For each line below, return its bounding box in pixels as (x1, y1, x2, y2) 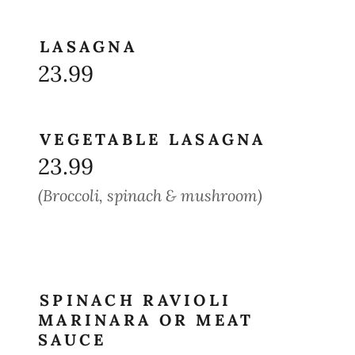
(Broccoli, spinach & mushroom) (38, 185, 262, 205)
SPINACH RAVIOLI (40, 290, 232, 310)
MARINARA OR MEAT (38, 310, 254, 330)
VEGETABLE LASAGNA (40, 129, 266, 149)
